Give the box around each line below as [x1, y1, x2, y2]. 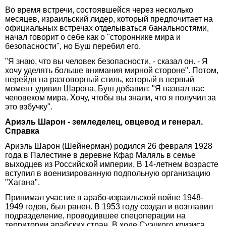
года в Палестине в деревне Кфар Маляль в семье [5, 150, 196, 159]
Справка [5, 126, 39, 135]
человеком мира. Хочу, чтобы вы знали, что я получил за [5, 93, 216, 102]
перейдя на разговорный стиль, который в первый [5, 75, 194, 84]
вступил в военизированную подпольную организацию [5, 168, 210, 178]
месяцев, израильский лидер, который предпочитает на [5, 14, 213, 23]
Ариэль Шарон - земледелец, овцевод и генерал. [5, 117, 203, 126]
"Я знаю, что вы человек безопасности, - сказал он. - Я [5, 56, 208, 66]
